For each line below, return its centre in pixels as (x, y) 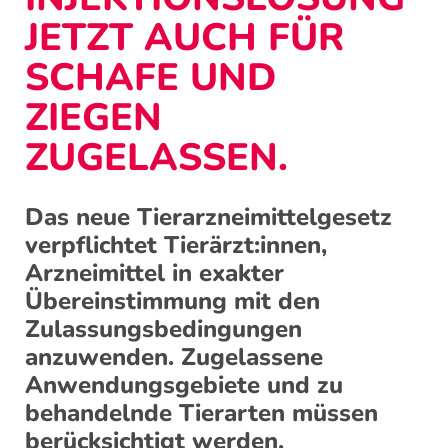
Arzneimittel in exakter (154, 273)
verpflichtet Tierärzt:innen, (176, 245)
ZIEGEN (93, 118)
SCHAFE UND (150, 78)
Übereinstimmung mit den (172, 301)
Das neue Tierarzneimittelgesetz (208, 217)
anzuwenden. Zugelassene (174, 357)
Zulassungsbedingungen (163, 329)
